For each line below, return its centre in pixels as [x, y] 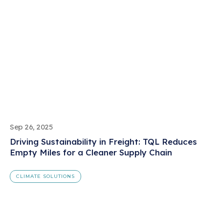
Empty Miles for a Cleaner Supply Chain [91, 153]
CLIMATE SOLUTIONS [45, 176]
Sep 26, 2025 [31, 127]
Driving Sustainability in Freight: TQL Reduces [103, 142]
